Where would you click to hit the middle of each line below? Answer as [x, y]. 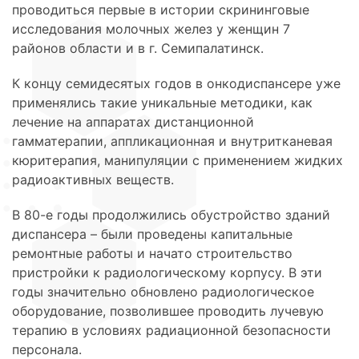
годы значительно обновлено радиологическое [163, 291]
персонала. [47, 349]
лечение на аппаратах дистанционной [133, 121]
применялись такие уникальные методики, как [162, 102]
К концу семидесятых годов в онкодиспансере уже [176, 83]
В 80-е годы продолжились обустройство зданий [171, 214]
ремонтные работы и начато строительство [152, 253]
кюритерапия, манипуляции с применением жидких [177, 160]
